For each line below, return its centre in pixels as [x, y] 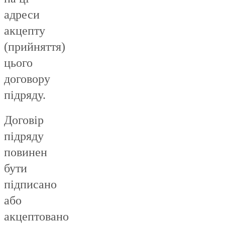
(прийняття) [35, 47]
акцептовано [36, 217]
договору [27, 79]
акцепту [25, 31]
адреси [22, 15]
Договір [24, 120]
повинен [26, 152]
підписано [30, 185]
